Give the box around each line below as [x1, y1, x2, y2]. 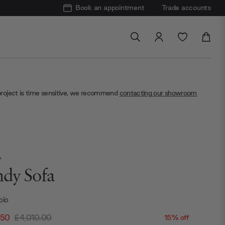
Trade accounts [162, 3, 211, 13]
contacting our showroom [119, 88, 197, 97]
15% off [164, 212, 189, 222]
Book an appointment [75, 3, 145, 13]
